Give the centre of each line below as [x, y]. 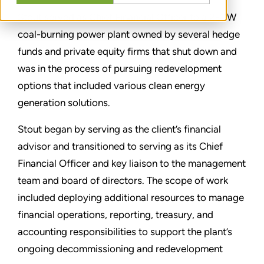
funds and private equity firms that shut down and [127, 52]
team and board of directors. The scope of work [123, 181]
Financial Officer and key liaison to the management [132, 164]
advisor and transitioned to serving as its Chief [120, 146]
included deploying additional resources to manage [131, 198]
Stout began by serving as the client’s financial [119, 129]
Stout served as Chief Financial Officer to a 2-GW [127, 17]
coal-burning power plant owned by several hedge [129, 34]
